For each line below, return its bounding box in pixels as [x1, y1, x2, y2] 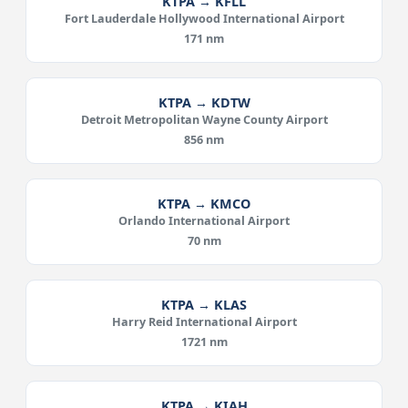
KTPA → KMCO [158, 195, 250, 212]
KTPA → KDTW [158, 94, 250, 111]
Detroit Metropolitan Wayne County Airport [80, 112, 328, 127]
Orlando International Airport [118, 213, 290, 229]
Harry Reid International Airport [111, 314, 297, 330]
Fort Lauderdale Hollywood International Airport [64, 11, 344, 26]
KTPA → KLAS [161, 296, 247, 313]
